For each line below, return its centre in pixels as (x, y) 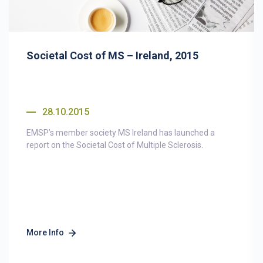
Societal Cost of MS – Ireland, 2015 (112, 55)
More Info (45, 232)
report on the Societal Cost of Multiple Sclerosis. (115, 145)
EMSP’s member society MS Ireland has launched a (121, 133)
